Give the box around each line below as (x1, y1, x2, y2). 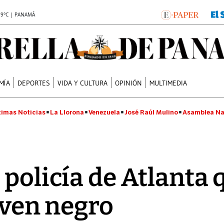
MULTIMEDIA (149, 78, 187, 87)
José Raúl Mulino (124, 108, 178, 116)
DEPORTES (17, 78, 50, 87)
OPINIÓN (115, 78, 142, 87)
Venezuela (88, 108, 120, 116)
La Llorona (50, 108, 84, 116)
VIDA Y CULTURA (57, 78, 108, 87)
